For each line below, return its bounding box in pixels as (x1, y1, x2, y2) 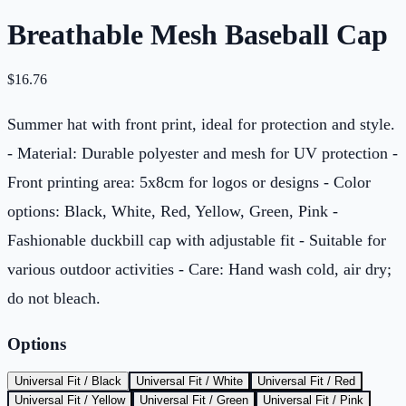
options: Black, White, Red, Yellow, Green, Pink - (7, 201, 338, 220)
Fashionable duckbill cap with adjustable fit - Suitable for (7, 230, 386, 249)
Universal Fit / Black (14, 373, 121, 388)
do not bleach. (7, 288, 101, 307)
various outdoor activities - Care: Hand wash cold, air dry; (7, 259, 391, 278)
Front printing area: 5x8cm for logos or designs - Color (7, 172, 371, 191)
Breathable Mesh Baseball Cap (7, 18, 388, 52)
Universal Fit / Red (257, 373, 355, 388)
